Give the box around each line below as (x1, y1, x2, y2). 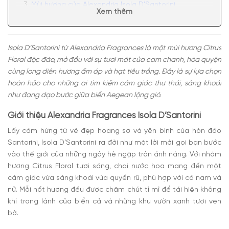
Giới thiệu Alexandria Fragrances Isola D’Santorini (8, 111, 201, 121)
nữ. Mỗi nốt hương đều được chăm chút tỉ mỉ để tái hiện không (8, 186, 221, 194)
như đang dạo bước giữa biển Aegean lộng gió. (8, 91, 161, 99)
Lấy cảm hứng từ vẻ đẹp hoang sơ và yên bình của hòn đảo (8, 127, 221, 135)
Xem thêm (97, 8, 132, 16)
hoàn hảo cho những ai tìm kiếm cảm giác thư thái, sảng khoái (8, 79, 221, 87)
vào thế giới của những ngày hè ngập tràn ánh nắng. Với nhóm (8, 151, 221, 159)
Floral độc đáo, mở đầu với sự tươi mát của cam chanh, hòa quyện (8, 56, 221, 64)
